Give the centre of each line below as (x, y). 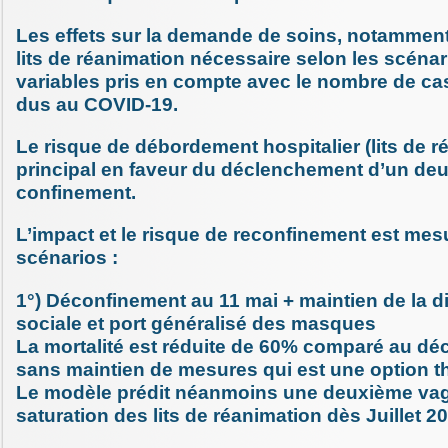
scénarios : (67, 258)
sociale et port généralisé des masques (196, 323)
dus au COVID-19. (97, 105)
